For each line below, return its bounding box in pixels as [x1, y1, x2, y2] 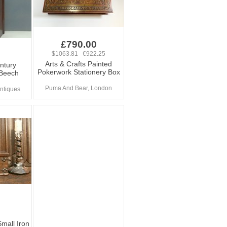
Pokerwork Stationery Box [37, 68, 120, 76]
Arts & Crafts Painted [45, 60, 112, 68]
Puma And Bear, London [45, 85, 112, 92]
